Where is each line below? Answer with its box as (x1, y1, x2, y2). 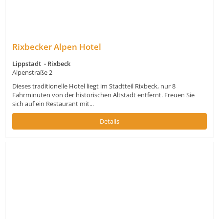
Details (100, 117, 119, 126)
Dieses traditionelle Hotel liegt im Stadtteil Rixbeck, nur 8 (12, 82, 175, 91)
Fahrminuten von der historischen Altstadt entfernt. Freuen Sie (12, 90, 195, 100)
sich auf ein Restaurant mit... (12, 99, 94, 109)
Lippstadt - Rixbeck (12, 59, 70, 68)
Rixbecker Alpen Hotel (12, 41, 101, 53)
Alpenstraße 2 (12, 68, 52, 77)
